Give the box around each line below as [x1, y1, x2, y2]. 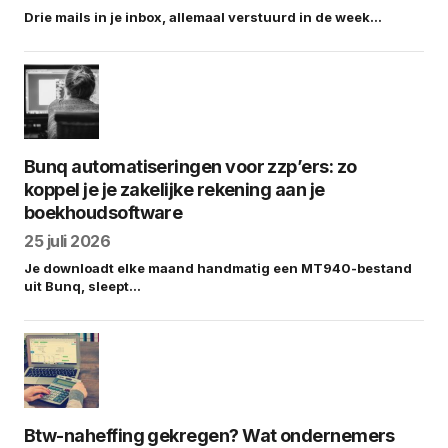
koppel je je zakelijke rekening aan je [24, 179, 325, 201]
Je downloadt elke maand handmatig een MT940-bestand [24, 260, 412, 277]
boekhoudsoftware [24, 202, 183, 224]
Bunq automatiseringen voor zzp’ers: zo [24, 156, 357, 178]
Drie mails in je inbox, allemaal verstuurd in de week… [24, 9, 382, 26]
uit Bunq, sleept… [24, 278, 141, 295]
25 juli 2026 [24, 231, 111, 252]
